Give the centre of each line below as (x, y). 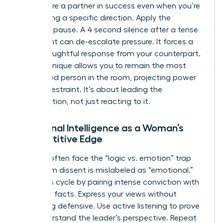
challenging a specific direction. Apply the (95, 18)
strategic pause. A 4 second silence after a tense (108, 30)
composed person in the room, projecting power (107, 78)
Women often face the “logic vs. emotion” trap (105, 159)
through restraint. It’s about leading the (90, 90)
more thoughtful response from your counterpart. (110, 54)
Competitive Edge (60, 139)
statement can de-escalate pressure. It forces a (106, 42)
